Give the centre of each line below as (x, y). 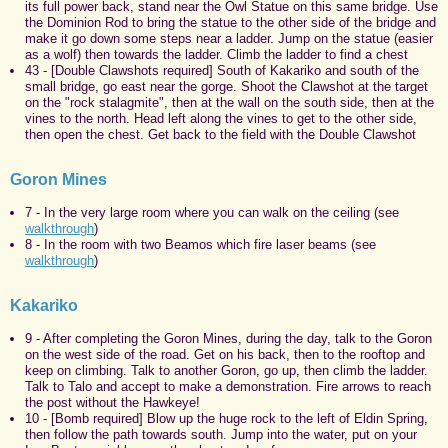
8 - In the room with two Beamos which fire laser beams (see (200, 244)
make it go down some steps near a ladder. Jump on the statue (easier (229, 38)
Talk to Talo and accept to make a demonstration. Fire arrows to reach (228, 386)
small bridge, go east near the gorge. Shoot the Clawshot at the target (226, 86)
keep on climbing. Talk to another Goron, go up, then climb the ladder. (226, 370)
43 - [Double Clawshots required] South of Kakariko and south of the (222, 70)
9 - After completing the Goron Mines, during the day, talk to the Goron (228, 338)
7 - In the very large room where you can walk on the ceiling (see (212, 212)
